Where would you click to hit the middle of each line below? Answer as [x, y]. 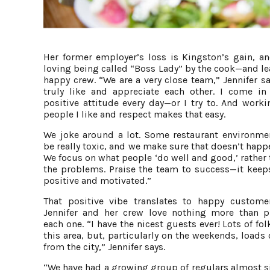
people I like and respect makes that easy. [134, 114]
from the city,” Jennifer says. [104, 246]
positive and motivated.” [97, 180]
